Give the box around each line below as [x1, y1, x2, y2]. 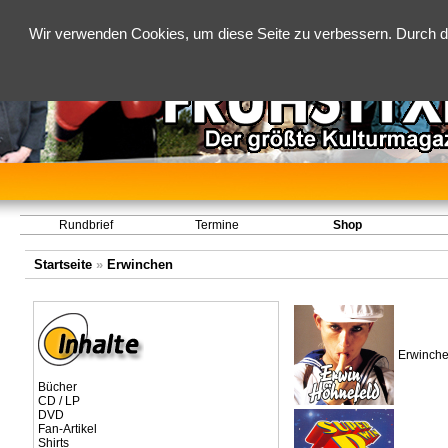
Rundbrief [58, 218, 113, 232]
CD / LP [37, 394, 80, 408]
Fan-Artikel [37, 422, 97, 436]
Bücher [37, 380, 77, 394]
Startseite [33, 257, 92, 272]
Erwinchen [106, 257, 173, 272]
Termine [194, 218, 239, 232]
